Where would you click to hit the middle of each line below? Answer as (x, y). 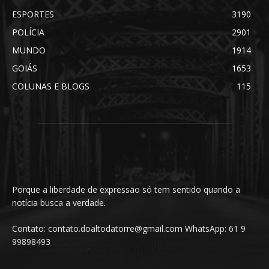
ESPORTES (33, 14)
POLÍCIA (28, 32)
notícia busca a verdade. (59, 203)
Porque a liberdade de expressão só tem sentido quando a (126, 190)
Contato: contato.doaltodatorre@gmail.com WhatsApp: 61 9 (129, 229)
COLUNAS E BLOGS (51, 86)
